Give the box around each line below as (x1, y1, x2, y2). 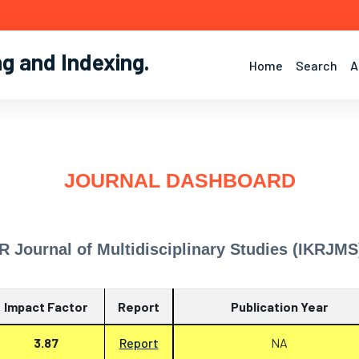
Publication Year (231, 299, 328, 314)
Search (296, 57, 337, 73)
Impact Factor (4, 299, 87, 314)
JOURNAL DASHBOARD (63, 169, 296, 192)
